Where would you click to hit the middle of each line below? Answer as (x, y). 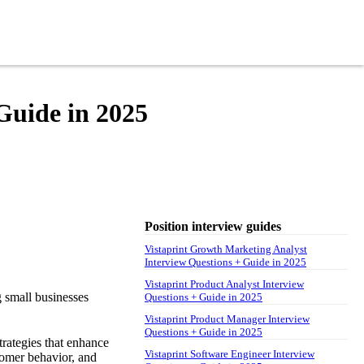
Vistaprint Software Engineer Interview (230, 353)
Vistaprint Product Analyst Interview (224, 284)
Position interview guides (213, 226)
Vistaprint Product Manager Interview (227, 318)
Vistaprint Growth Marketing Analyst (226, 249)
